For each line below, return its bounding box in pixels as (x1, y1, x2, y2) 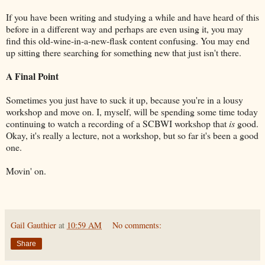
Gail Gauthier (11, 219, 56, 231)
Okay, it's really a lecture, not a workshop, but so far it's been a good (6, 128, 258, 141)
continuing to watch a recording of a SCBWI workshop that (6, 117, 229, 130)
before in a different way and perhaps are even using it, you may (6, 22, 243, 35)
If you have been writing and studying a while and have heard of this (6, 10, 259, 23)
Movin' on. (6, 164, 46, 177)
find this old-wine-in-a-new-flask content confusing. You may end (6, 34, 250, 47)
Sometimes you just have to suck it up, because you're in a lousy (6, 93, 243, 106)
